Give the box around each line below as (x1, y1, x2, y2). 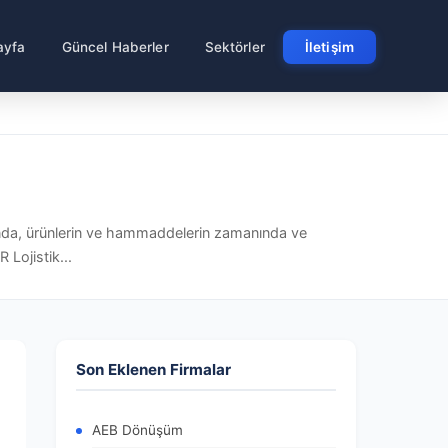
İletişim (304, 38, 354, 55)
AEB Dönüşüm (92, 422, 183, 438)
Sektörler (204, 38, 265, 55)
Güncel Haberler (61, 38, 169, 55)
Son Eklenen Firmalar (76, 360, 231, 379)
